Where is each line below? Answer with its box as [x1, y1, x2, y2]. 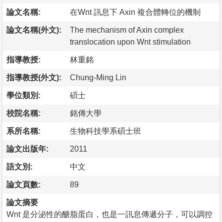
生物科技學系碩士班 [70, 126, 141, 135]
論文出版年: [6, 144, 49, 153]
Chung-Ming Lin [70, 73, 126, 82]
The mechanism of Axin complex [70, 25, 184, 34]
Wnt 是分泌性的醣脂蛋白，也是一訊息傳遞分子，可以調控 [6, 210, 213, 219]
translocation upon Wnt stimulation [70, 37, 191, 46]
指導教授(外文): [6, 73, 61, 82]
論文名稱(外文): [6, 25, 61, 34]
